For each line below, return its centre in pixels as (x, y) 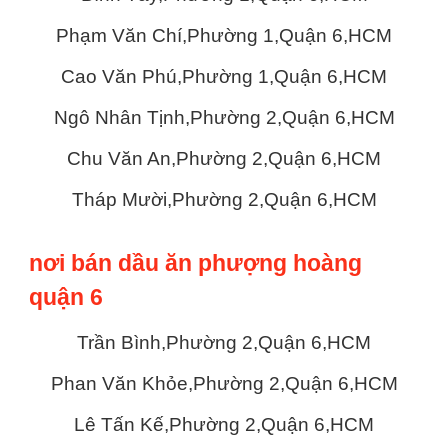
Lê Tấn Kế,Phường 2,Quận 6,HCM (224, 425)
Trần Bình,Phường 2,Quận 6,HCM (224, 343)
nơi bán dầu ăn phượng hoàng (196, 263)
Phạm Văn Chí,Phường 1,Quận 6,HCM (224, 35)
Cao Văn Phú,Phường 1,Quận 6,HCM (224, 76)
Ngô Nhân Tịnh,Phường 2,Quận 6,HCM (224, 117)
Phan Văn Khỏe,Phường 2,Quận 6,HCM (224, 384)
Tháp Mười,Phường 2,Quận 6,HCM (224, 199)
